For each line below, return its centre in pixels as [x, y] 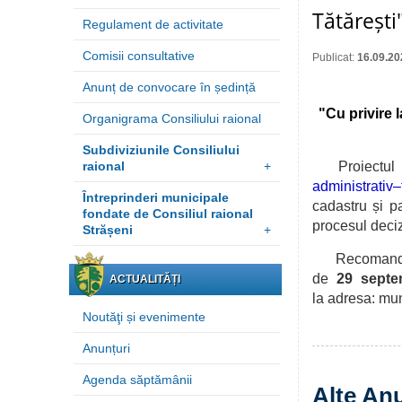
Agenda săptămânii [137, 380]
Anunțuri [106, 348]
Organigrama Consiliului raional [172, 118]
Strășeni [108, 230]
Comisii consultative [139, 56]
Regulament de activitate [153, 24]
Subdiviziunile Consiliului [161, 150]
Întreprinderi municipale [156, 197]
